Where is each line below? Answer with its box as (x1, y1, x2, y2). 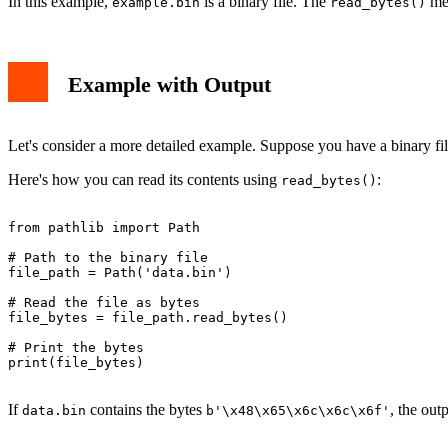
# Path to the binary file (8, 249, 208, 265)
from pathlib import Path (8, 219, 200, 235)
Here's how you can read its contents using (8, 170, 281, 188)
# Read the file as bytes (8, 294, 200, 310)
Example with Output (68, 72, 271, 98)
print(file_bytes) (8, 354, 144, 370)
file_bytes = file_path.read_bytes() (8, 309, 288, 325)
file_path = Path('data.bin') (8, 264, 232, 280)
